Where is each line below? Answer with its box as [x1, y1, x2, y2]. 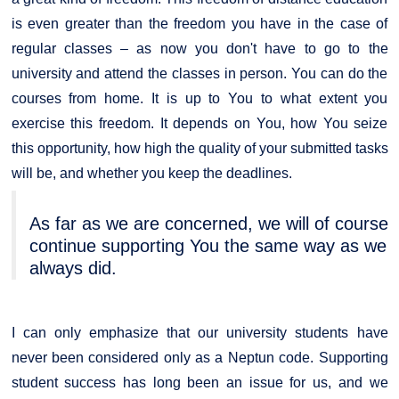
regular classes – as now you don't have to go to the [11, 41, 388, 57]
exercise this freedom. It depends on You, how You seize [11, 116, 388, 132]
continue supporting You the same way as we [28, 236, 387, 256]
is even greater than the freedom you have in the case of [11, 16, 388, 32]
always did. [28, 258, 117, 279]
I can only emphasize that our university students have [11, 324, 388, 340]
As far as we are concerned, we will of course [28, 214, 388, 234]
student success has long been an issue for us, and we [11, 374, 388, 390]
